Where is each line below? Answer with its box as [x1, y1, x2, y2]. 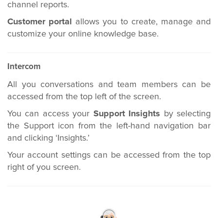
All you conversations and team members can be [7, 80, 211, 89]
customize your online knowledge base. [7, 30, 159, 38]
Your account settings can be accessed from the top [7, 151, 211, 160]
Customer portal [7, 18, 73, 26]
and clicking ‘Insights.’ [7, 134, 90, 143]
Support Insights [93, 109, 161, 118]
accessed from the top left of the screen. [7, 92, 161, 101]
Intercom [7, 63, 41, 71]
